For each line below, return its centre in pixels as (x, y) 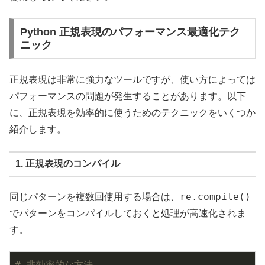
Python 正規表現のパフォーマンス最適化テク (130, 32)
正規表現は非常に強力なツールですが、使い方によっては (132, 80)
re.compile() (215, 197)
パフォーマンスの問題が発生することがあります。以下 (128, 96)
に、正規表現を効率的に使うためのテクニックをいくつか (132, 113)
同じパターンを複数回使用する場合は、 (95, 197)
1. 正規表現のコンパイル (67, 164)
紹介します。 (38, 130)
